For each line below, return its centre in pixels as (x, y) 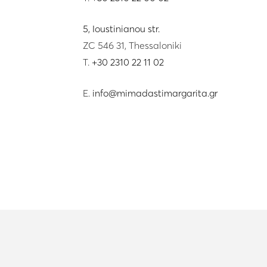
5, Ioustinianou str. (121, 28)
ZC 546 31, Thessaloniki (132, 45)
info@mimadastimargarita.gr (155, 93)
